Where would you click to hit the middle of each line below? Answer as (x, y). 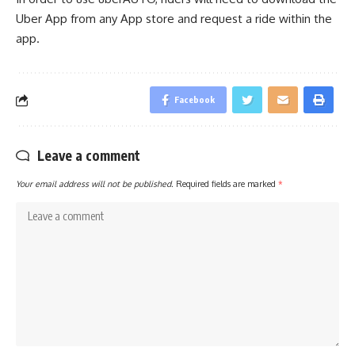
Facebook (195, 100)
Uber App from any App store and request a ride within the (174, 19)
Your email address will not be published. (95, 184)
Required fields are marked (227, 184)
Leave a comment (89, 156)
